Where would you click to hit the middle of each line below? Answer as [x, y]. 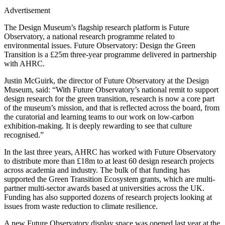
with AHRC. [25, 64]
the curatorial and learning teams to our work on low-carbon [99, 117]
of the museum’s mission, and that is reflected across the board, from [112, 108]
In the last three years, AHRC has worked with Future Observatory [110, 152]
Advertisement [27, 11]
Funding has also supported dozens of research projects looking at [108, 197]
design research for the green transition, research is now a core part [109, 99]
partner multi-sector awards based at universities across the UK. [104, 188]
